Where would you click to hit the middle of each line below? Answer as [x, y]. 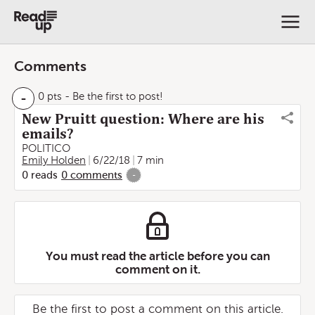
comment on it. [157, 269]
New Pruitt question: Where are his [143, 119]
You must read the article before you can [157, 256]
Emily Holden [54, 160]
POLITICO [46, 148]
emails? [47, 134]
